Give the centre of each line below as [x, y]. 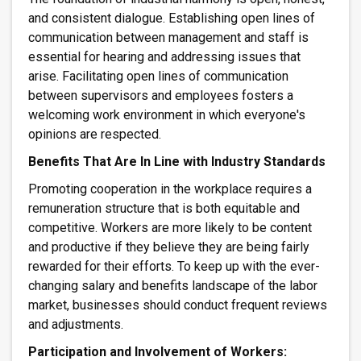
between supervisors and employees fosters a [161, 95]
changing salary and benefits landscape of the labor [173, 286]
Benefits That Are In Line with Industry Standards [177, 161]
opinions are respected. [95, 134]
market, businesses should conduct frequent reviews [178, 305]
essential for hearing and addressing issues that [164, 56]
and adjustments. [76, 325]
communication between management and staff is [168, 37]
